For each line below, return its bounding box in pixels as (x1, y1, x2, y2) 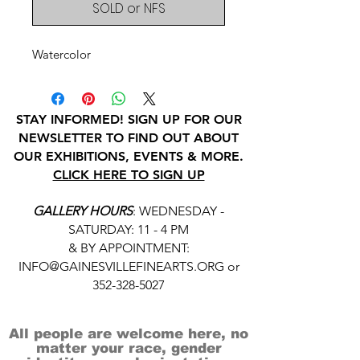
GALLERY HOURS (33, 202, 133, 219)
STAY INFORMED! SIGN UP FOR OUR (15, 111, 242, 127)
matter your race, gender (35, 340, 222, 356)
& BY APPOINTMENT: (67, 239, 190, 256)
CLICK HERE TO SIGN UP (52, 166, 205, 182)
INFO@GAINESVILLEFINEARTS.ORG (18, 258, 224, 274)
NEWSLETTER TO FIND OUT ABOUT (18, 129, 239, 145)
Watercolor (32, 46, 91, 62)
